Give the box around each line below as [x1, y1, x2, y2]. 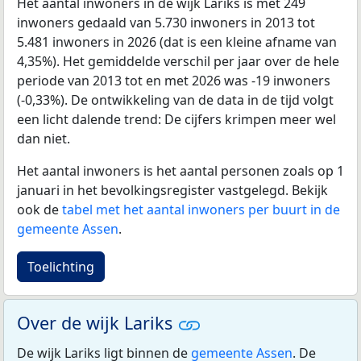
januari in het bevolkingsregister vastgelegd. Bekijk [17, 181, 328, 200]
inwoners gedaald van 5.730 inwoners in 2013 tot [17, 14, 315, 32]
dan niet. [17, 130, 70, 148]
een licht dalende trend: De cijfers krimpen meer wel [17, 110, 336, 129]
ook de [17, 201, 62, 219]
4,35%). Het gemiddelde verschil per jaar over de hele [17, 52, 339, 71]
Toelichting [27, 258, 94, 276]
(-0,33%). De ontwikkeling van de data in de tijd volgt [17, 91, 334, 110]
